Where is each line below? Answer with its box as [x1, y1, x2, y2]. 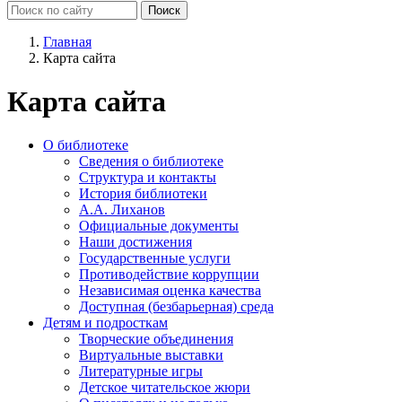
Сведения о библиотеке [79, 153, 223, 170]
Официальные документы [79, 218, 239, 234]
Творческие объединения [79, 331, 233, 347]
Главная [43, 33, 92, 49]
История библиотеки [79, 186, 207, 202]
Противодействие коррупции [79, 267, 259, 283]
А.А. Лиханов [79, 202, 165, 218]
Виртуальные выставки [79, 347, 223, 363]
